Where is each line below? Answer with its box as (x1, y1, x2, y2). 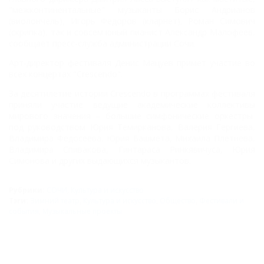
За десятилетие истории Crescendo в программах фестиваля (9, 88, 255, 99)
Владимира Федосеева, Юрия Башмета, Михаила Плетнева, (9, 133, 255, 144)
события (9, 206, 39, 216)
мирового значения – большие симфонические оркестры (9, 110, 255, 121)
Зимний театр (30, 196, 80, 206)
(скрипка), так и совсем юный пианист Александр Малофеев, (9, 27, 255, 38)
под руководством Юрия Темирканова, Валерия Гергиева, (9, 121, 255, 133)
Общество (160, 196, 196, 206)
